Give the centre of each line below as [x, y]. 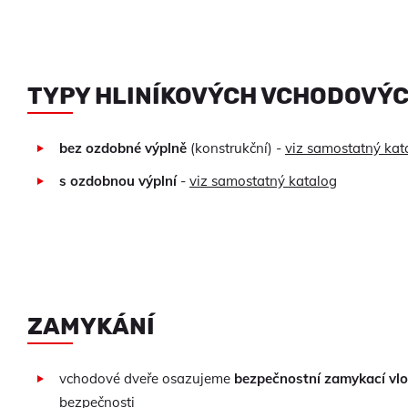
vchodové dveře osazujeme [147, 378]
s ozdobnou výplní [118, 180]
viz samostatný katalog [263, 180]
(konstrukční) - [236, 148]
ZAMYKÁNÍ [91, 326]
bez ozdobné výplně [123, 148]
